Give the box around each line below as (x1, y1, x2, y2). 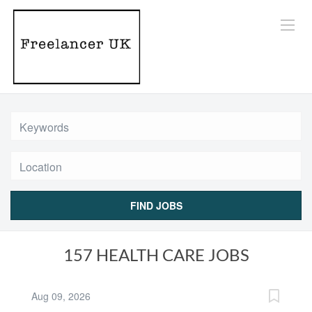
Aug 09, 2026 (31, 289, 96, 303)
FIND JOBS (130, 198, 182, 212)
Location (10, 150, 47, 164)
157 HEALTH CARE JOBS (63, 244, 249, 265)
